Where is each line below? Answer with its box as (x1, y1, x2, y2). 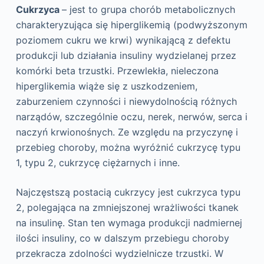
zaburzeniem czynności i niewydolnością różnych (15, 95, 237, 108)
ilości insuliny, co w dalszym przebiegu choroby (15, 232, 229, 245)
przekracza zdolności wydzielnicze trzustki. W (15, 247, 223, 260)
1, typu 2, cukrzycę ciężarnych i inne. (15, 157, 180, 169)
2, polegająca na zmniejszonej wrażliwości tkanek (15, 202, 239, 214)
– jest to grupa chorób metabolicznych (61, 4, 235, 16)
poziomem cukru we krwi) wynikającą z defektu (15, 34, 230, 47)
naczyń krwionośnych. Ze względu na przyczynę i (15, 126, 238, 138)
